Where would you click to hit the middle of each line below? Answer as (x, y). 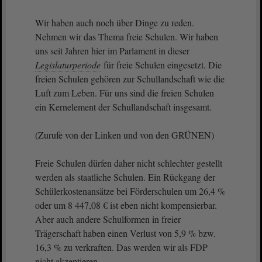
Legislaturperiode (68, 65)
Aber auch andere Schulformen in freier (108, 219)
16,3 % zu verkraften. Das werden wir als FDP (121, 247)
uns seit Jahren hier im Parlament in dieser (112, 51)
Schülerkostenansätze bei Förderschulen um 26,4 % (130, 191)
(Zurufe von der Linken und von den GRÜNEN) (125, 135)
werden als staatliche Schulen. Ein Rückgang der (125, 177)
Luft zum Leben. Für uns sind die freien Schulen (125, 93)
